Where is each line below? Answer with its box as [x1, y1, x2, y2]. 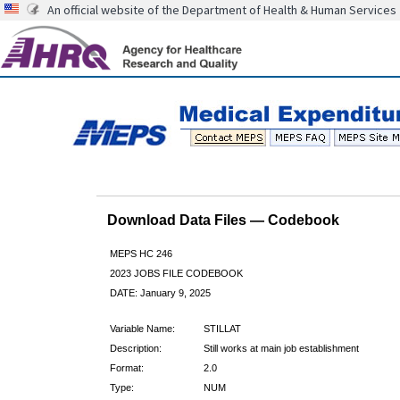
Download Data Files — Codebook [106, 212, 339, 228]
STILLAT [203, 322, 241, 334]
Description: [109, 342, 162, 354]
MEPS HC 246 [109, 247, 172, 259]
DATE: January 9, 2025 [109, 287, 211, 298]
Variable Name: [109, 322, 175, 334]
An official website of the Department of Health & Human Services [47, 2, 396, 18]
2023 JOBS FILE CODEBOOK [109, 267, 243, 279]
